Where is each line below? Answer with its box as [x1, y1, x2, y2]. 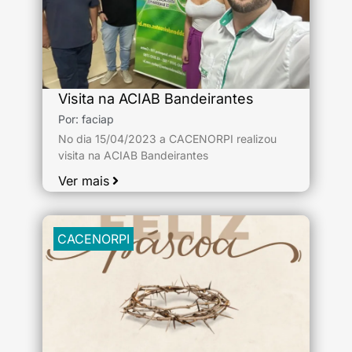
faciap [82, 112, 114, 126]
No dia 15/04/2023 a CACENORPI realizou [58, 132, 277, 145]
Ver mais [58, 173, 109, 189]
